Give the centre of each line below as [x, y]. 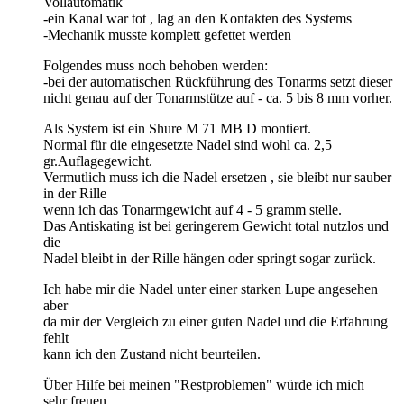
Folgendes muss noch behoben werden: [156, 65]
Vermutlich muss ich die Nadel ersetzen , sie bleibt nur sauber [217, 177]
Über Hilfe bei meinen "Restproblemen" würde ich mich [204, 384]
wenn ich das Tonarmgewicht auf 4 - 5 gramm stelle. [193, 209]
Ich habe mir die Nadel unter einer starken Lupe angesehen [211, 289]
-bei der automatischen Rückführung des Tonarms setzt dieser [218, 81]
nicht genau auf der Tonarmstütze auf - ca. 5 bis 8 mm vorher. [218, 97]
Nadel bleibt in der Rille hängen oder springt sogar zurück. [210, 258]
